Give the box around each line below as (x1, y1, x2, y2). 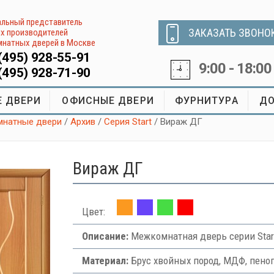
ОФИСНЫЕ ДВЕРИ (62, 95, 154, 106)
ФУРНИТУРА (174, 95, 239, 106)
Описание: (81, 230, 128, 242)
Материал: (81, 254, 128, 267)
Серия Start (104, 116, 152, 127)
